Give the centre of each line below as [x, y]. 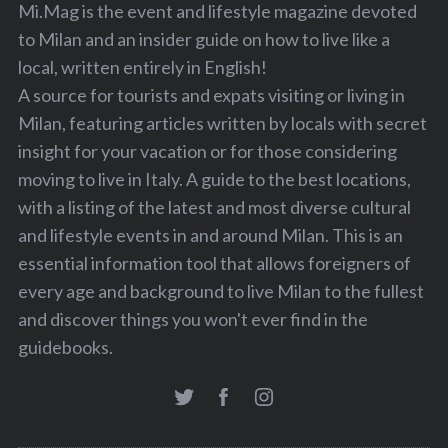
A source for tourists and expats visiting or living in [211, 95]
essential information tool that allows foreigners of [214, 263]
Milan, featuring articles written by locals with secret [222, 123]
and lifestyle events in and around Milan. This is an [210, 235]
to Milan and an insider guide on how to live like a [203, 39]
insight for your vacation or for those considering [207, 151]
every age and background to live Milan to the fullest [220, 291]
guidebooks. [65, 347]
